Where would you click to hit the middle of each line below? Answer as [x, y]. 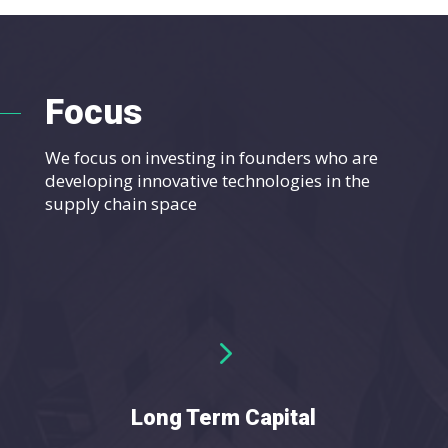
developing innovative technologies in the [207, 180]
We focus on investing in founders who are [211, 157]
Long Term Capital [224, 417]
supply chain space [120, 203]
